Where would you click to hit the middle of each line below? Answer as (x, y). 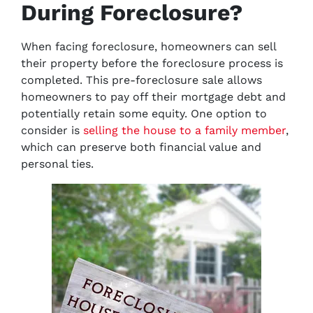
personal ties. (57, 164)
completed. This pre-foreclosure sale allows (141, 80)
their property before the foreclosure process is (152, 63)
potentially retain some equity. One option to (144, 114)
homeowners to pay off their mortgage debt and (153, 97)
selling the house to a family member (184, 130)
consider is (52, 130)
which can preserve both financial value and (141, 147)
